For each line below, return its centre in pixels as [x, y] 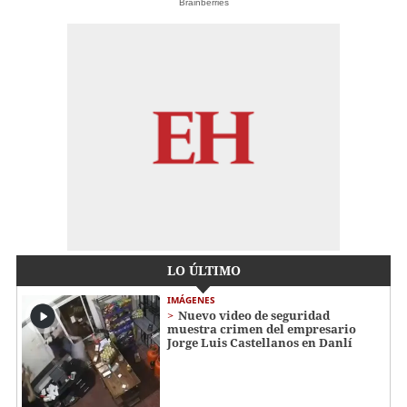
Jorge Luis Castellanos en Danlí [260, 343]
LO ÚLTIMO [203, 271]
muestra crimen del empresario [262, 329]
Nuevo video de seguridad [254, 316]
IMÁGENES [191, 300]
